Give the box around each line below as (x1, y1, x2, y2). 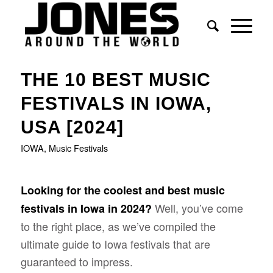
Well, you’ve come (154, 200, 243, 216)
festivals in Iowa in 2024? (20, 200, 155, 217)
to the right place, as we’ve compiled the (20, 218, 216, 235)
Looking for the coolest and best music (20, 182, 225, 199)
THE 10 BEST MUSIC (20, 69, 211, 90)
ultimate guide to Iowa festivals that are (20, 236, 210, 252)
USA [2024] (20, 117, 124, 137)
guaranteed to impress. (20, 253, 136, 270)
